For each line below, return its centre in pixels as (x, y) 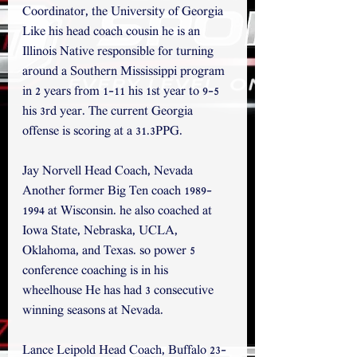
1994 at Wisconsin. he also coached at (119, 212)
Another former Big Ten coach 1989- (117, 192)
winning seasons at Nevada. (93, 311)
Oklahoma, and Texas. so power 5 (110, 251)
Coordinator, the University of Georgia (124, 12)
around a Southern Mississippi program (125, 72)
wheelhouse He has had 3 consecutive (120, 291)
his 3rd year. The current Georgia (109, 112)
